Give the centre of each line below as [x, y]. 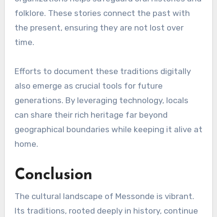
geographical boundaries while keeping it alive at [108, 130]
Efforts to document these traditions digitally [102, 71]
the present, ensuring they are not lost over [99, 28]
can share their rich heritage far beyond [91, 115]
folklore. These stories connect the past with [102, 13]
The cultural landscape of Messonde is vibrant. [104, 196]
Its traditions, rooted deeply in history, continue [106, 210]
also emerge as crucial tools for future [88, 86]
